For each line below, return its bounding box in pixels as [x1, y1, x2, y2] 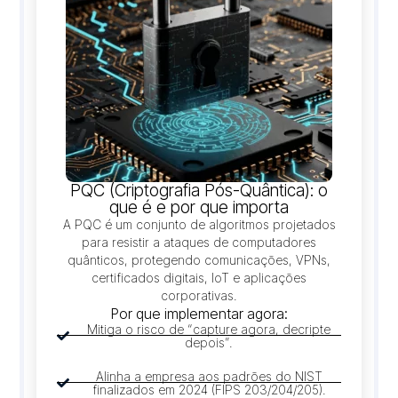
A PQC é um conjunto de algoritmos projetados [62, 216, 336, 232]
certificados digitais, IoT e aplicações [92, 269, 306, 285]
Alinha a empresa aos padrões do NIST [95, 368, 322, 384]
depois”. [185, 334, 234, 350]
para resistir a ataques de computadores [82, 234, 316, 250]
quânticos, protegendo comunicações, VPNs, [68, 251, 330, 267]
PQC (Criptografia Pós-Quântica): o [70, 179, 328, 201]
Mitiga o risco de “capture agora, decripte [87, 321, 331, 337]
